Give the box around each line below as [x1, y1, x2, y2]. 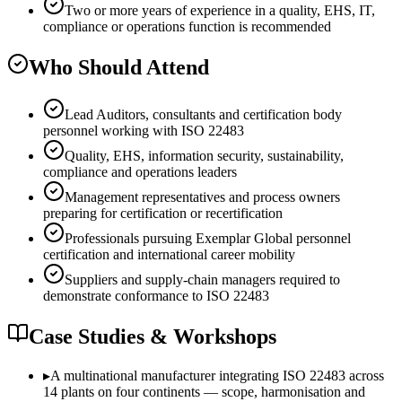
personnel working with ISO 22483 [43, 123, 244, 139]
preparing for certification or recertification [43, 205, 283, 222]
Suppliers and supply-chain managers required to [65, 272, 340, 288]
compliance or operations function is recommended [43, 19, 331, 35]
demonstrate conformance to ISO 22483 [43, 288, 269, 304]
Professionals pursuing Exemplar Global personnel [65, 231, 351, 247]
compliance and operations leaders [43, 164, 237, 180]
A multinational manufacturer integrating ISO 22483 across [50, 367, 384, 383]
